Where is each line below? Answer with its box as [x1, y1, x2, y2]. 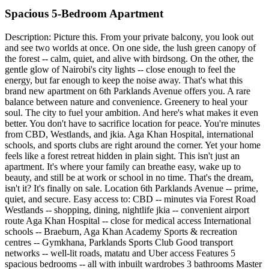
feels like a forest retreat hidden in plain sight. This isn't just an [5, 151, 240, 162]
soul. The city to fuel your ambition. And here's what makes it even [5, 107, 258, 118]
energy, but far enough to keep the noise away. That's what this [5, 75, 243, 86]
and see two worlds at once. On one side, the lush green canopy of [5, 43, 256, 53]
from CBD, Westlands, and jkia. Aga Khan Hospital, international [5, 129, 253, 140]
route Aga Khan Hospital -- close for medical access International [5, 216, 251, 226]
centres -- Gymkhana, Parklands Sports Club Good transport [5, 237, 233, 248]
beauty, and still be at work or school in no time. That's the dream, [5, 172, 253, 183]
